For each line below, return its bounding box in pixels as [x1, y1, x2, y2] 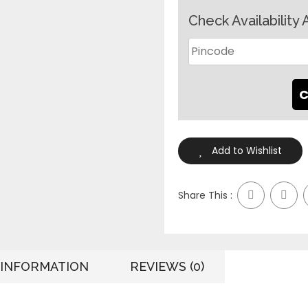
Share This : [178, 188, 232, 202]
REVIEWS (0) [130, 258, 204, 274]
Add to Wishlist [212, 143, 282, 157]
